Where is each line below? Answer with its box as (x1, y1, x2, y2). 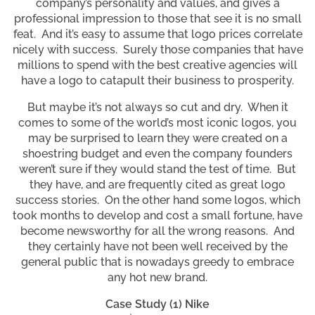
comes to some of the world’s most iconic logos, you (18, 116, 297, 129)
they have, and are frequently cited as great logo (30, 178, 285, 191)
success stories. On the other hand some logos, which (15, 193, 300, 207)
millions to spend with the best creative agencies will (18, 58, 297, 72)
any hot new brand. (108, 271, 207, 284)
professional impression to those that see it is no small (13, 12, 302, 25)
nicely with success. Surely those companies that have (12, 43, 303, 56)
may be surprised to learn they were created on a (27, 131, 288, 145)
